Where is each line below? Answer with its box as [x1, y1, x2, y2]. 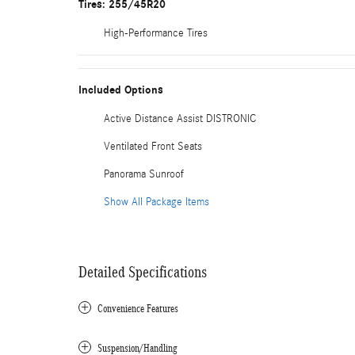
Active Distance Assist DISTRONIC [104, 113, 256, 125]
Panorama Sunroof [104, 168, 184, 181]
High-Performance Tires [104, 27, 208, 40]
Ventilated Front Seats [104, 140, 202, 153]
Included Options [78, 83, 163, 97]
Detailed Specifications [78, 263, 207, 281]
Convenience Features [97, 303, 178, 315]
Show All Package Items [104, 196, 209, 208]
